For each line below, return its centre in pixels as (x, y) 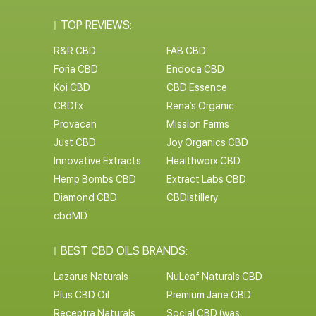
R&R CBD (74, 51)
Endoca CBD (195, 69)
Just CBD (74, 142)
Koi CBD (72, 87)
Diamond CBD (85, 197)
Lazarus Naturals (91, 276)
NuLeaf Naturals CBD (214, 276)
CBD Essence (197, 87)
